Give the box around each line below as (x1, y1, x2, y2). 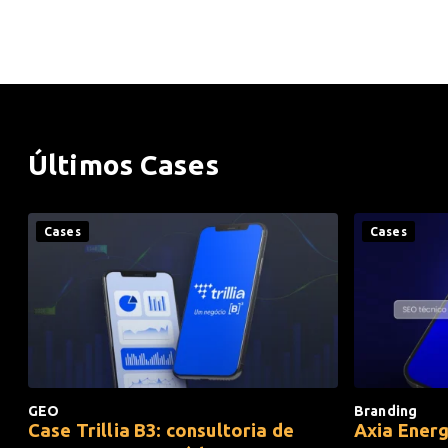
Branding (354, 402, 418, 419)
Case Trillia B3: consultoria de (28, 419, 294, 440)
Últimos (28, 149, 141, 181)
